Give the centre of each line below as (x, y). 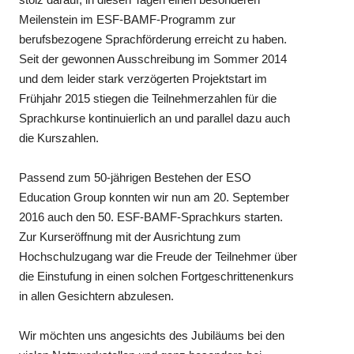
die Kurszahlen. (59, 137)
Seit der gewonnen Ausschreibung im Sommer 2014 (153, 58)
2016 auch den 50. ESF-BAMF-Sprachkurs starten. (151, 217)
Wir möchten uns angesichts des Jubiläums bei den (152, 335)
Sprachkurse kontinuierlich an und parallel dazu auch (155, 118)
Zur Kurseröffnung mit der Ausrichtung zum (130, 236)
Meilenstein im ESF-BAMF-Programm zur (128, 19)
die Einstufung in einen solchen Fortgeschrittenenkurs (157, 276)
